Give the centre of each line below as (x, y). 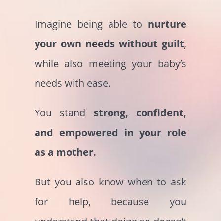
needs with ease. (73, 83)
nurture (167, 24)
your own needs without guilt (109, 44)
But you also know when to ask (110, 182)
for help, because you (110, 202)
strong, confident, (140, 113)
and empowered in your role (110, 133)
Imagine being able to (91, 24)
